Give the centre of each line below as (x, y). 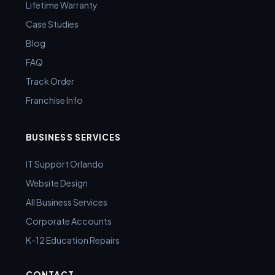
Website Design (56, 183)
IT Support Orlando (64, 164)
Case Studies (52, 24)
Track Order (50, 81)
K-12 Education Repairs (72, 240)
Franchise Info (54, 100)
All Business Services (66, 202)
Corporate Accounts (68, 221)
